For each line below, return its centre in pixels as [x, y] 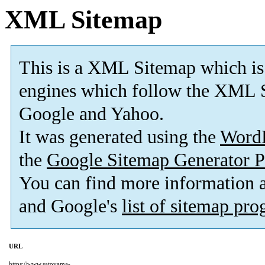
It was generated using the [119, 137]
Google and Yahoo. [91, 114]
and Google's [70, 206]
